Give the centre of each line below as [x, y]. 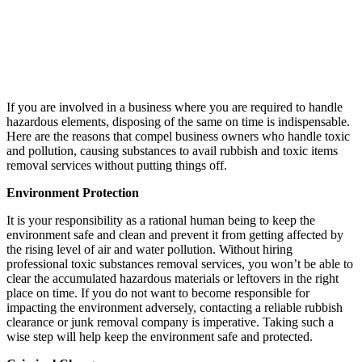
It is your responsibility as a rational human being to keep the [161, 220]
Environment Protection [73, 192]
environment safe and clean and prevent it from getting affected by [175, 234]
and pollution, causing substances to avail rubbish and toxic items [172, 150]
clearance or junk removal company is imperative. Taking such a [170, 322]
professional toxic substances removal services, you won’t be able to [180, 263]
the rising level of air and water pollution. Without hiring [149, 249]
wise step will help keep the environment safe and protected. [160, 336]
